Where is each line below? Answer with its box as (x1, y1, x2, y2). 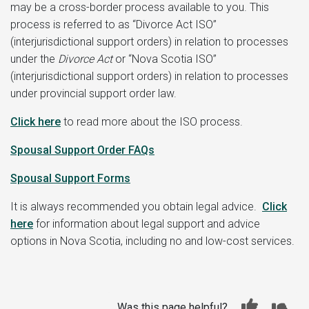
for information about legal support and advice (36, 217, 260, 230)
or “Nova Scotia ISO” (112, 52, 217, 66)
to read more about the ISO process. (63, 114, 243, 128)
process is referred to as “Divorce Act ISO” (10, 17, 217, 31)
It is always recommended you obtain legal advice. (10, 199, 262, 213)
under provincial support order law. (10, 86, 177, 100)
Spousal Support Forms (10, 171, 130, 185)
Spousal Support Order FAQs (10, 143, 154, 157)
